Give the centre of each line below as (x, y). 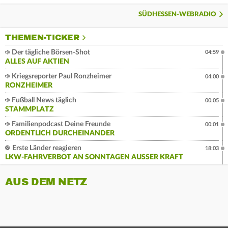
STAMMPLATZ (30, 110)
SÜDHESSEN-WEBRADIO (177, 15)
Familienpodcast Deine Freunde (60, 124)
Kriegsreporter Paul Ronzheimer (61, 77)
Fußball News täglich (43, 101)
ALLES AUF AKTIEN (37, 62)
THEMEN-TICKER (42, 38)
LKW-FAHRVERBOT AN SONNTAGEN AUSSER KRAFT (92, 158)
